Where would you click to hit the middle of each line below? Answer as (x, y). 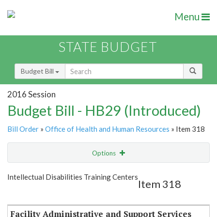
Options (105, 153)
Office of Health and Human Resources (107, 129)
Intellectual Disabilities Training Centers (73, 177)
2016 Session (31, 94)
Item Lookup (29, 193)
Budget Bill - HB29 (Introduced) (104, 110)
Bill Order (23, 129)
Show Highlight (79, 173)
